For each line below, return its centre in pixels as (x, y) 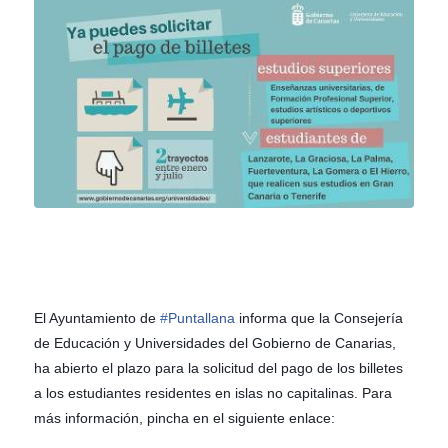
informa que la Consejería (318, 318)
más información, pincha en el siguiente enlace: (184, 418)
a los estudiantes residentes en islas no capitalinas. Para (212, 393)
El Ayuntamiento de (96, 318)
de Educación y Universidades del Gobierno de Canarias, (214, 343)
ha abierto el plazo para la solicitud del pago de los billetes (218, 368)
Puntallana (201, 318)
